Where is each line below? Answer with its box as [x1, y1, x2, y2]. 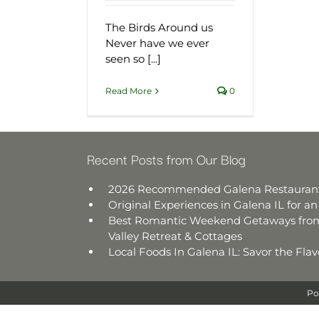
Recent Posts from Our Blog [87, 148, 246, 169]
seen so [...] [105, 52, 161, 66]
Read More [105, 85, 152, 96]
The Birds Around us [105, 21, 213, 34]
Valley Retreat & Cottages [108, 229, 242, 243]
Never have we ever [105, 36, 209, 50]
